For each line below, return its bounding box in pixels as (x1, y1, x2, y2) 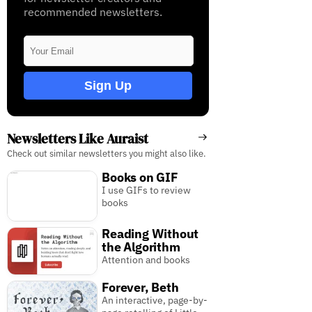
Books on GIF (102, 169, 178, 186)
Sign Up (84, 78, 132, 93)
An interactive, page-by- (102, 294, 208, 307)
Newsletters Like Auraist (6, 130, 148, 148)
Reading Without (102, 226, 199, 242)
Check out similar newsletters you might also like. (6, 148, 206, 160)
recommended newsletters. (23, 5, 162, 19)
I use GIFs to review (102, 184, 192, 197)
